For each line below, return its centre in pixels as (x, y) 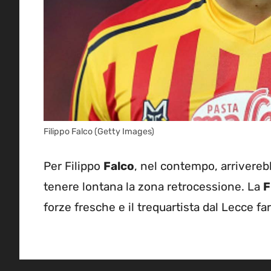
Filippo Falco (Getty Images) (99, 131)
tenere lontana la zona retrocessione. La (153, 187)
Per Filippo (73, 166)
